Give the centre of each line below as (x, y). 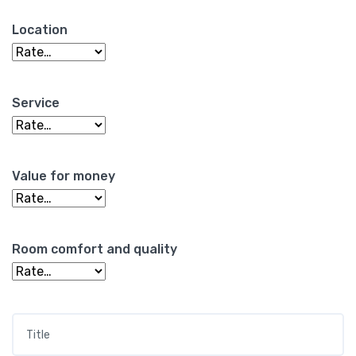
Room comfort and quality (95, 250)
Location (40, 30)
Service (36, 103)
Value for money (64, 176)
